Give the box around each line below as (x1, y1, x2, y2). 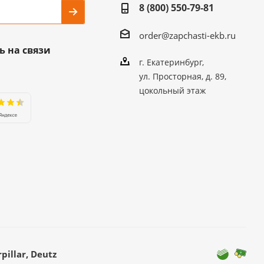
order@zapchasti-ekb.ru (138, 29, 236, 41)
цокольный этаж (138, 84, 206, 96)
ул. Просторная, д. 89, (138, 70, 226, 82)
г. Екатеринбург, (138, 56, 204, 68)
